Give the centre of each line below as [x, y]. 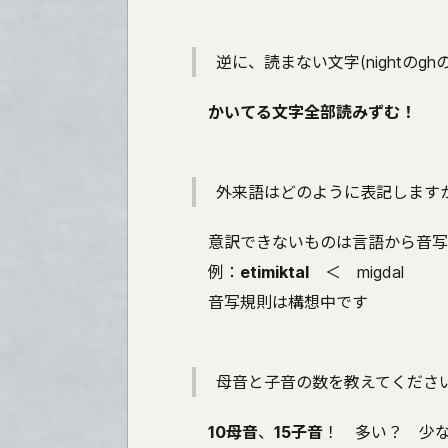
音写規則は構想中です [280, 301]
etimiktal [274, 271]
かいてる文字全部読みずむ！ [312, 111]
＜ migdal [356, 271]
